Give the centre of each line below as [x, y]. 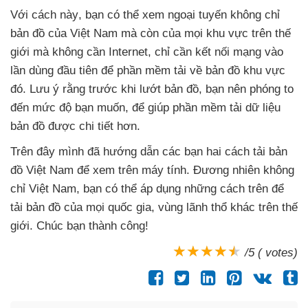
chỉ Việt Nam [43, 188]
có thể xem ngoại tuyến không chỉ [194, 14]
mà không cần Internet [90, 52]
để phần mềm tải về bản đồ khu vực [193, 70]
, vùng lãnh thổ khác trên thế [224, 207]
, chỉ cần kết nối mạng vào [216, 52]
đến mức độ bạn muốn [68, 107]
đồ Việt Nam [44, 170]
